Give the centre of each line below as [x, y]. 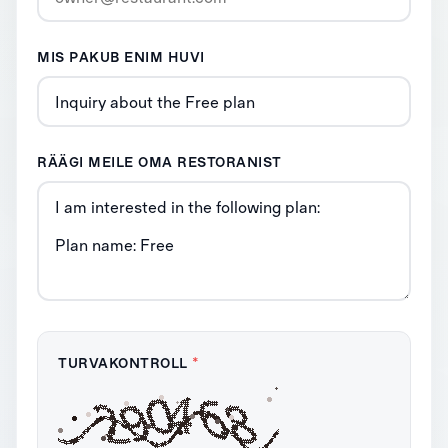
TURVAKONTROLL [125, 362]
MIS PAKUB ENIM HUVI [121, 56]
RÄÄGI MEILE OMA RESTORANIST [159, 161]
